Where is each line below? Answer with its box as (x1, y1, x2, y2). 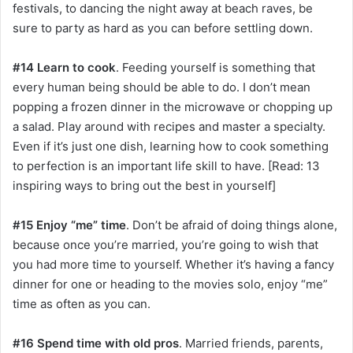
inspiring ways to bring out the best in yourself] (13, 178, 276, 194)
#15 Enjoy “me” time (13, 217, 126, 233)
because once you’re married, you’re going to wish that (13, 237, 318, 253)
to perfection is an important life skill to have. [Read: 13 (13, 158, 320, 174)
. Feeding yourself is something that (116, 60, 315, 76)
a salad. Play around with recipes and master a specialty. (13, 119, 325, 135)
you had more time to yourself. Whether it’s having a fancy (13, 257, 334, 273)
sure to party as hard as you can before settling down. (13, 20, 313, 36)
